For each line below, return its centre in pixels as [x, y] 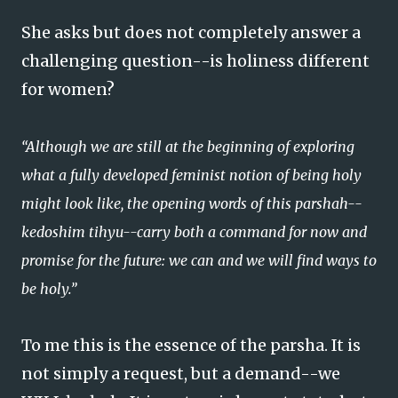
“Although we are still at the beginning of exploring [188, 147]
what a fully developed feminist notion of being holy [191, 175]
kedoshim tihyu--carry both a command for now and [194, 232]
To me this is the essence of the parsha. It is [191, 345]
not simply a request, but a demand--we [181, 374]
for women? [68, 89]
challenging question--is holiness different [195, 61]
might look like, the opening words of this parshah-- [192, 203]
